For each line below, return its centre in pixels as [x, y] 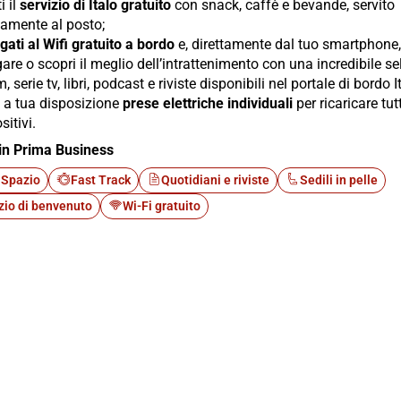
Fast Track [101, 180]
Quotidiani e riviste [215, 180]
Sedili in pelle [339, 180]
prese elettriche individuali [208, 104]
